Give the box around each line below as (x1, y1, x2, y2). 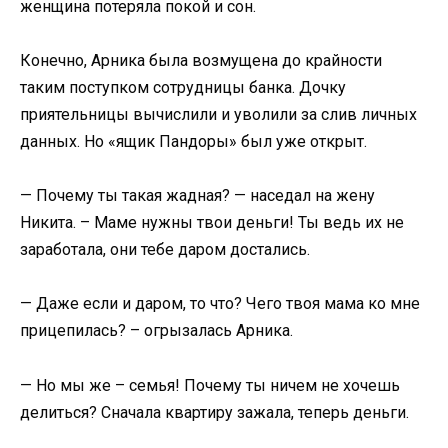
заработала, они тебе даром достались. (20, 240, 310, 260)
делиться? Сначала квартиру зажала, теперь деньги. (20, 402, 409, 422)
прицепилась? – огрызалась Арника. (20, 321, 293, 341)
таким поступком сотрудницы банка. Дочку (20, 77, 346, 97)
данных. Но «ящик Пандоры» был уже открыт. (20, 131, 367, 151)
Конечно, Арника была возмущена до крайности (20, 50, 382, 70)
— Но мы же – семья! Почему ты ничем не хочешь (20, 375, 400, 395)
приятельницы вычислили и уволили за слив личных (20, 104, 417, 124)
